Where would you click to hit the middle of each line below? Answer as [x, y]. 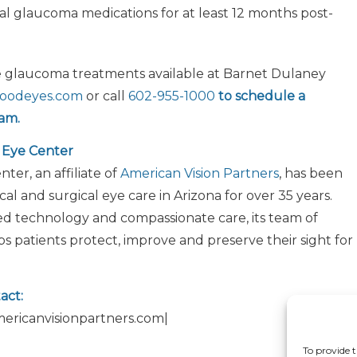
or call [106, 96]
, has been [311, 174]
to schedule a [262, 96]
